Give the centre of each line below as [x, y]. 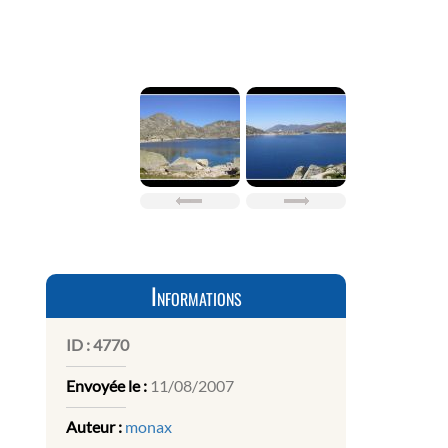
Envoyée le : [106, 386]
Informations [196, 296]
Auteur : [94, 427]
